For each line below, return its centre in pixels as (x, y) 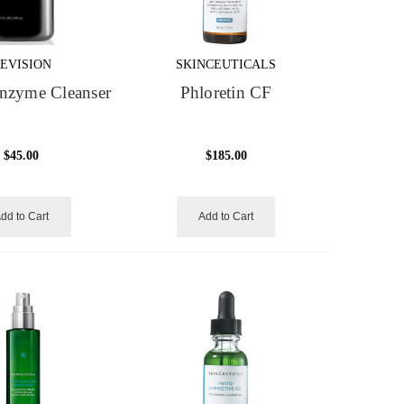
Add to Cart (226, 216)
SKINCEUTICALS (226, 64)
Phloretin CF (226, 92)
